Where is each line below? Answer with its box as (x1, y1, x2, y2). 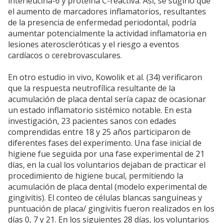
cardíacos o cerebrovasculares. (8, 50, 122, 61)
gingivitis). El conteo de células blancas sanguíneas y (8, 192, 202, 204)
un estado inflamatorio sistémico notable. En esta (8, 105, 192, 116)
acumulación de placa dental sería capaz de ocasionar (8, 94, 206, 105)
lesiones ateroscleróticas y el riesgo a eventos (8, 39, 179, 50)
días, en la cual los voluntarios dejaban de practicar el (8, 159, 206, 171)
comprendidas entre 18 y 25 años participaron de (8, 126, 191, 138)
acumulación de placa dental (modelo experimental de (8, 181, 207, 193)
